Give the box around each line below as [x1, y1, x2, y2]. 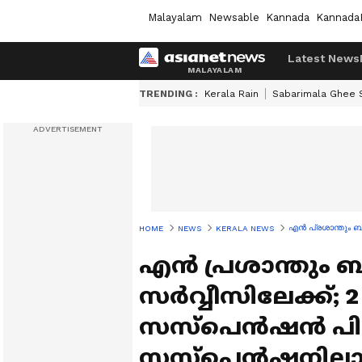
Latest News [288, 52, 360, 65]
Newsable [208, 11, 259, 23]
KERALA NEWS [216, 223, 274, 233]
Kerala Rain [204, 88, 259, 99]
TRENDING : [139, 88, 198, 99]
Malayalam [148, 11, 202, 23]
